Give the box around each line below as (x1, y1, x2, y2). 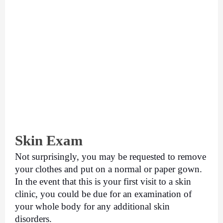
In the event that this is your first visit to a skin (15, 176, 191, 187)
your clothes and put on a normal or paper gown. (15, 164, 202, 175)
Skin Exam (15, 132, 83, 149)
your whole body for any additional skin (15, 201, 170, 212)
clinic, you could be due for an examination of (15, 189, 192, 200)
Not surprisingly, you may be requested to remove (15, 151, 206, 162)
